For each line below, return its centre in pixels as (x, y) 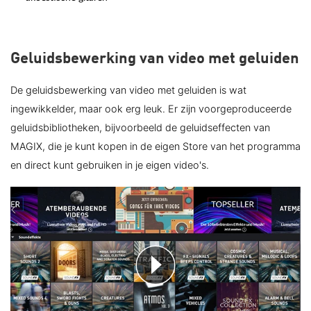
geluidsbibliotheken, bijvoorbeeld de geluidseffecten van (140, 127)
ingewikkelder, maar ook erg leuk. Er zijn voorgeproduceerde (151, 109)
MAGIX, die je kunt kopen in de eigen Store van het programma (155, 146)
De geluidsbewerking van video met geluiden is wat (128, 90)
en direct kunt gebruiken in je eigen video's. (110, 165)
